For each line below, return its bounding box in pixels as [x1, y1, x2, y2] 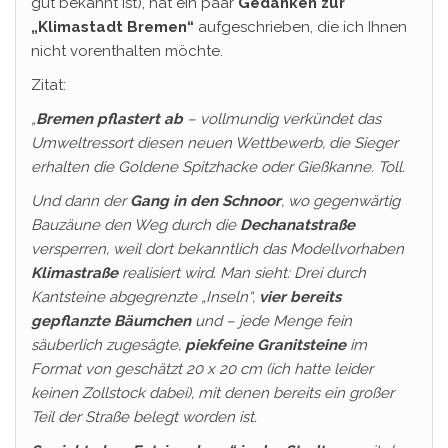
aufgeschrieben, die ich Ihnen [198, 18, 407, 36]
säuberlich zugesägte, [31, 336, 185, 354]
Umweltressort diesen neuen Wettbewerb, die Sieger [31, 134, 398, 152]
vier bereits [259, 288, 341, 306]
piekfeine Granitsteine [185, 336, 346, 354]
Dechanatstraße [240, 216, 355, 234]
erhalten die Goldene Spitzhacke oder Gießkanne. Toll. [31, 158, 405, 176]
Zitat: [31, 76, 66, 94]
